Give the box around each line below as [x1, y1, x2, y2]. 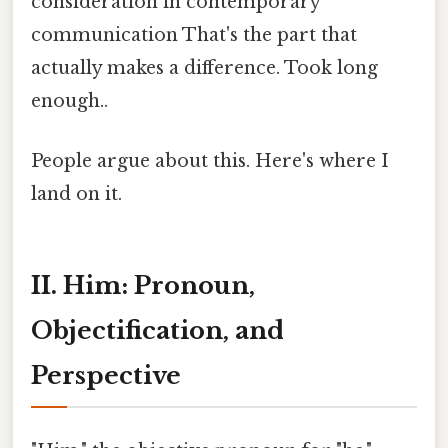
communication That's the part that [31, 24, 357, 47]
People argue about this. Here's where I [31, 149, 389, 172]
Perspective [31, 361, 181, 391]
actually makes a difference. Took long [31, 57, 378, 80]
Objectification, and [31, 316, 284, 346]
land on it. [31, 182, 122, 205]
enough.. [31, 90, 108, 113]
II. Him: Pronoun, [31, 271, 255, 301]
